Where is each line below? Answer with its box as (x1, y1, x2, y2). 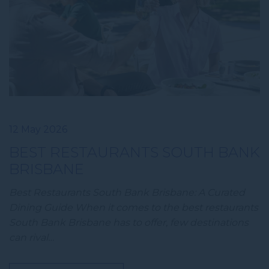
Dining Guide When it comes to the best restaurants (9, 202, 258, 214)
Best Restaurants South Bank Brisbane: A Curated (9, 187, 245, 199)
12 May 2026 (9, 124, 67, 136)
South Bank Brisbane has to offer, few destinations (9, 217, 249, 229)
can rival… (9, 232, 54, 244)
